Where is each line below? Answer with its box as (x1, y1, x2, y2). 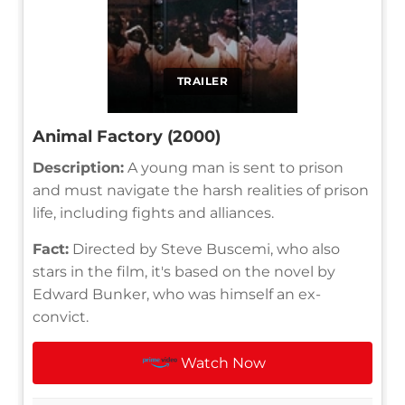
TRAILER (176, 73, 229, 88)
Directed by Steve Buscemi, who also (69, 240, 340, 258)
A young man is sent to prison (124, 158, 344, 176)
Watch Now (181, 353, 267, 372)
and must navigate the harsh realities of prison (33, 181, 369, 199)
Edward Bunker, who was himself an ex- (33, 285, 321, 303)
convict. (33, 307, 89, 325)
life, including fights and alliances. (33, 203, 274, 221)
